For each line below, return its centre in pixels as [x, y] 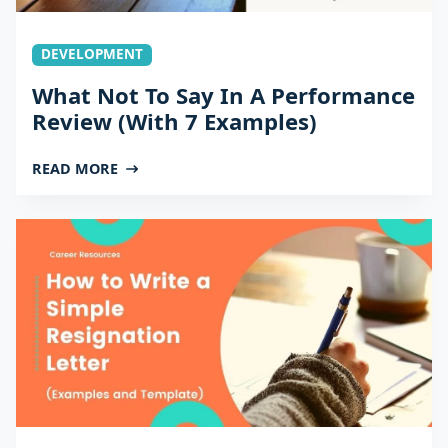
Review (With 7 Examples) [174, 121]
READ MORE [75, 169]
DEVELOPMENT [91, 54]
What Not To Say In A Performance [223, 95]
